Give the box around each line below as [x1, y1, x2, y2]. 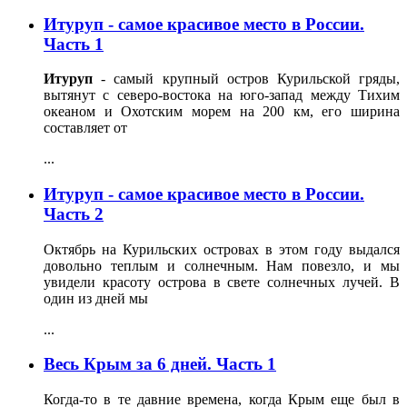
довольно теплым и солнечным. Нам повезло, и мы [44, 257, 400, 273]
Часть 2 [44, 204, 104, 223]
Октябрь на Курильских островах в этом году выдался [44, 241, 400, 257]
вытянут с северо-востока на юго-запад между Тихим [44, 87, 400, 104]
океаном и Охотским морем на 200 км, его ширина [44, 104, 400, 120]
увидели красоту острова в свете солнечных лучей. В [44, 273, 400, 290]
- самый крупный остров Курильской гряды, [93, 71, 400, 87]
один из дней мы [44, 290, 148, 306]
